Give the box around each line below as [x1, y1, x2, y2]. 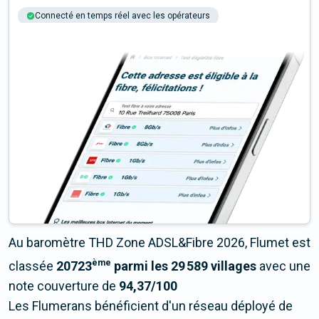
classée [9, 258, 56, 274]
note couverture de [9, 278, 119, 294]
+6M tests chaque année [35, 28, 134, 39]
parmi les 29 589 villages [111, 258, 256, 274]
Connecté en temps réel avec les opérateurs [35, 11, 210, 21]
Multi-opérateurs [159, 28, 224, 39]
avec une [256, 258, 310, 274]
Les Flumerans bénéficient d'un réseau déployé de [9, 298, 293, 314]
